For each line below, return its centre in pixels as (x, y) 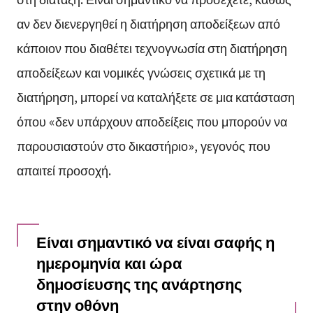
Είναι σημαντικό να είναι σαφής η (155, 242)
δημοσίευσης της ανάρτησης (139, 284)
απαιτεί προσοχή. (64, 170)
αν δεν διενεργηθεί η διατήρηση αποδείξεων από (148, 23)
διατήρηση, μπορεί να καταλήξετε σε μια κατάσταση (155, 97)
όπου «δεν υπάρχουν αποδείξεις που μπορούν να (152, 121)
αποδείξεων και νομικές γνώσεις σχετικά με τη (141, 72)
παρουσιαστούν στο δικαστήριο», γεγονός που (143, 146)
